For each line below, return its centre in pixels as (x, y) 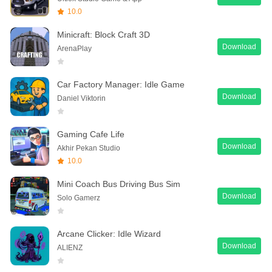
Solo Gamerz (79, 198)
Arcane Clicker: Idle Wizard (109, 233)
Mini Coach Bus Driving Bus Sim (119, 184)
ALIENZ (70, 247)
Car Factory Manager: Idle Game (121, 84)
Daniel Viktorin (81, 98)
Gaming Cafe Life (91, 134)
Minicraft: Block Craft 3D (104, 34)
